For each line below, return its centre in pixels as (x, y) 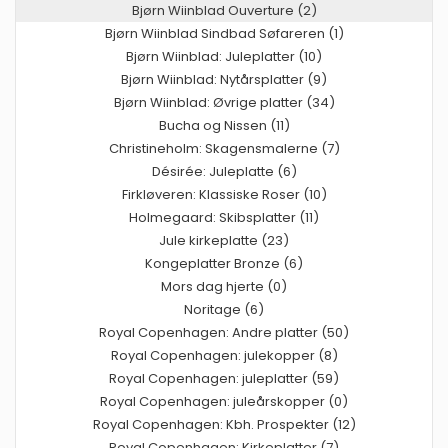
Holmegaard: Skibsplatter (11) (224, 217)
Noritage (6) (224, 309)
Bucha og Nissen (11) (224, 125)
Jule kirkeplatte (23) (224, 240)
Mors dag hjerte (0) (224, 286)
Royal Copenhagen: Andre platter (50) (224, 332)
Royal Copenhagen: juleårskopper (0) (224, 401)
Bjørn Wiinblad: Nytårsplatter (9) (224, 79)
